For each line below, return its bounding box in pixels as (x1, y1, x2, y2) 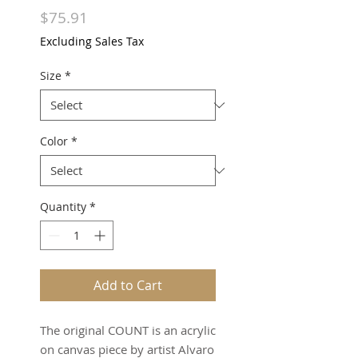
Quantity (40, 199, 86, 214)
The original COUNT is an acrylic (40, 322, 216, 338)
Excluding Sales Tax (40, 34, 144, 49)
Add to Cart (93, 276, 162, 294)
